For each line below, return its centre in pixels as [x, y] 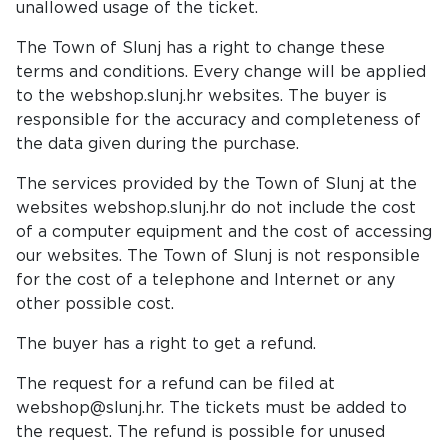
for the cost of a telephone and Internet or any [205, 280]
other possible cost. [95, 304]
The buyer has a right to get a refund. [168, 344]
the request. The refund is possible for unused [200, 432]
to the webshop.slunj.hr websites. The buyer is [201, 96]
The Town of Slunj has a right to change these [200, 48]
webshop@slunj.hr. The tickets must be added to [211, 408]
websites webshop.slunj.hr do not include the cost [216, 208]
